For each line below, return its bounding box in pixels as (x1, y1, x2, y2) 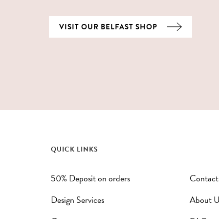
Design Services (51, 193, 104, 206)
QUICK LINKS (51, 144, 98, 154)
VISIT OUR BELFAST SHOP (59, 21, 157, 32)
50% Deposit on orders (51, 171, 130, 185)
